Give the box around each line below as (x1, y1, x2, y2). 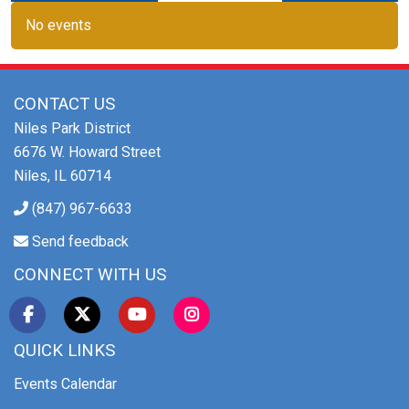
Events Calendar (14, 374, 117, 393)
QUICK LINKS (14, 340, 115, 361)
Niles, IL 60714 (14, 166, 111, 184)
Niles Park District (14, 119, 131, 137)
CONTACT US (14, 93, 115, 114)
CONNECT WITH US (14, 264, 166, 285)
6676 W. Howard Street (14, 142, 161, 161)
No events (26, 16, 91, 34)
